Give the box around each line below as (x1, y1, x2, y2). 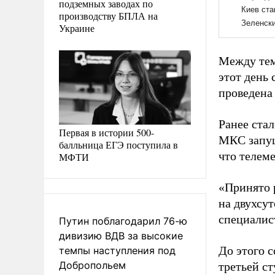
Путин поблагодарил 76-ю (59, 214, 187, 227)
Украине (59, 21, 95, 34)
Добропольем (59, 258, 126, 271)
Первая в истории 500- (59, 125, 154, 139)
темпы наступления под (59, 244, 176, 257)
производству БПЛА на (59, 9, 158, 22)
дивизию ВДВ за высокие (59, 229, 183, 242)
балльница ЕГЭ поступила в (59, 137, 178, 151)
